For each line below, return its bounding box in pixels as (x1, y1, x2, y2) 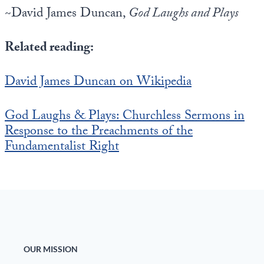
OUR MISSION (24, 244, 78, 255)
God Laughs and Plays (128, 4, 238, 25)
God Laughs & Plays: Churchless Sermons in (5, 106, 245, 128)
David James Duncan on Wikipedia (5, 72, 192, 94)
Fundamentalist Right (5, 137, 119, 159)
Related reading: (5, 38, 94, 60)
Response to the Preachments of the (5, 121, 193, 143)
